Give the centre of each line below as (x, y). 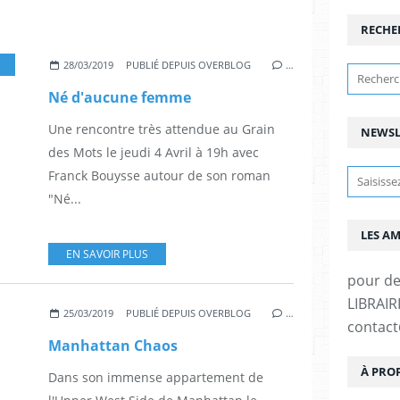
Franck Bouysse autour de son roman (159, 176)
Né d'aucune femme (120, 98)
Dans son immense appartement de (156, 378)
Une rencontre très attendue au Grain (162, 129)
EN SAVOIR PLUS (107, 254)
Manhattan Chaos (113, 346)
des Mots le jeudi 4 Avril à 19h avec (154, 153)
